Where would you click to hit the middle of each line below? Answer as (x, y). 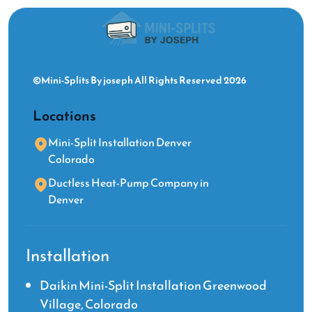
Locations (64, 116)
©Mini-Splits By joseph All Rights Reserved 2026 (140, 81)
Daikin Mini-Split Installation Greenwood (153, 286)
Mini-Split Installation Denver (120, 142)
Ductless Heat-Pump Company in (128, 183)
